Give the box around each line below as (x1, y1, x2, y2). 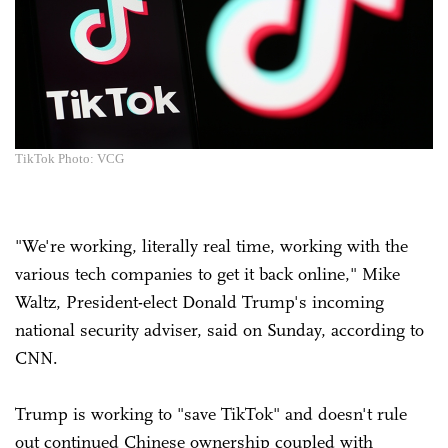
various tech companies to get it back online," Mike (15, 262, 400, 285)
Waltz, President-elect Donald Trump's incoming (15, 290, 384, 313)
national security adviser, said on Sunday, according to (15, 318, 424, 341)
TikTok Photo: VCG (15, 150, 124, 166)
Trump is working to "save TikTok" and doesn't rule (15, 402, 407, 425)
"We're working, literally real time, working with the (15, 234, 408, 257)
